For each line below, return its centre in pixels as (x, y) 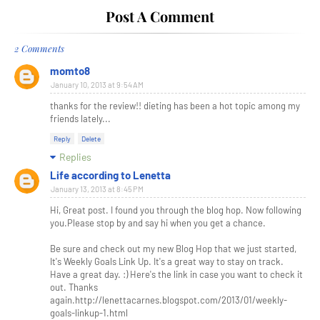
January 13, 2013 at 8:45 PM (97, 189)
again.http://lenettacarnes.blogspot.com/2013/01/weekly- (169, 300)
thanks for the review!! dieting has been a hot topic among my (175, 106)
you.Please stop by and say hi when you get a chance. (158, 223)
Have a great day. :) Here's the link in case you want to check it (176, 274)
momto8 (70, 71)
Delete (91, 139)
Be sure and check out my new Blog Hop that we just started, (173, 249)
